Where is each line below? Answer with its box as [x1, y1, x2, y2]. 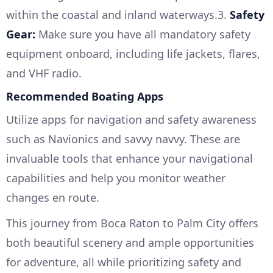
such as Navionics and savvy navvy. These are [6, 131, 240, 146]
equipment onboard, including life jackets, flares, [6, 46, 260, 61]
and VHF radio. [6, 65, 82, 80]
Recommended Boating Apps [6, 88, 163, 104]
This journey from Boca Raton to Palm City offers [6, 215, 258, 230]
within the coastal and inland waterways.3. [6, 7, 230, 22]
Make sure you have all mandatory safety [35, 26, 250, 41]
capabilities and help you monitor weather [6, 170, 225, 185]
